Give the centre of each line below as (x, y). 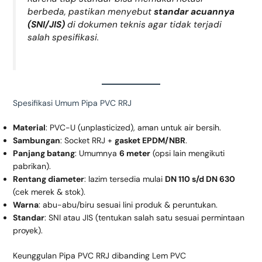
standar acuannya (194, 12)
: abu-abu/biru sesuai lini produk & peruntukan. (128, 205)
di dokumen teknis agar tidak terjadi (143, 25)
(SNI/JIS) (46, 25)
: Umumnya (97, 154)
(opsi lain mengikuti (187, 154)
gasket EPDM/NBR (150, 141)
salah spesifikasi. (63, 38)
